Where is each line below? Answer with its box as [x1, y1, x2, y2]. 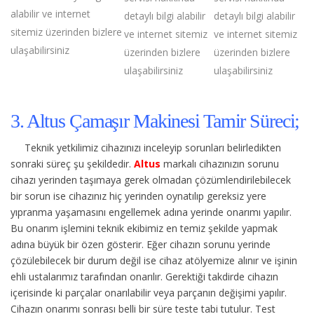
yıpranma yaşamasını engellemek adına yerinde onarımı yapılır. [11, 205, 292, 219]
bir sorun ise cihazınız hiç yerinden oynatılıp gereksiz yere [11, 189, 266, 203]
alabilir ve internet [11, 6, 90, 20]
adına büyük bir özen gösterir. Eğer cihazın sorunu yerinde [11, 237, 271, 251]
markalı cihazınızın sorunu [163, 156, 279, 170]
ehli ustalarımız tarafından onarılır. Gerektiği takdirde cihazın [11, 269, 278, 283]
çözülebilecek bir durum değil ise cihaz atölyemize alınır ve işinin [11, 253, 297, 267]
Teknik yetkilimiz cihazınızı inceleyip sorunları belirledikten [25, 140, 281, 154]
